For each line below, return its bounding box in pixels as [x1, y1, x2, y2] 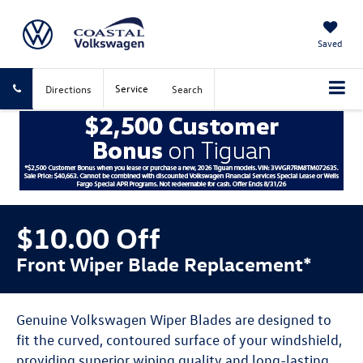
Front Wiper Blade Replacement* [16, 250, 312, 275]
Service [115, 81, 148, 95]
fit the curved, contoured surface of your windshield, [16, 331, 342, 348]
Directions [45, 82, 92, 96]
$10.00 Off [16, 218, 160, 255]
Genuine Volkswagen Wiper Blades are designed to [16, 310, 331, 328]
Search [172, 82, 203, 96]
